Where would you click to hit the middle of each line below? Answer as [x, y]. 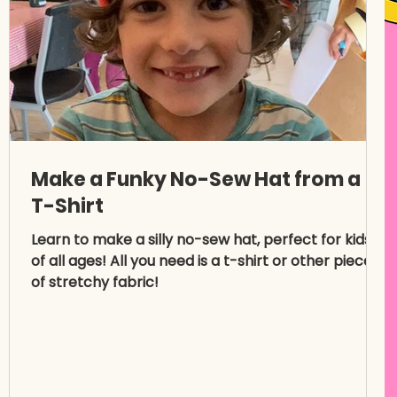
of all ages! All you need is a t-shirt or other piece [202, 261]
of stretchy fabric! [95, 282]
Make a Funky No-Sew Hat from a [196, 179]
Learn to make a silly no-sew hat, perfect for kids [201, 240]
